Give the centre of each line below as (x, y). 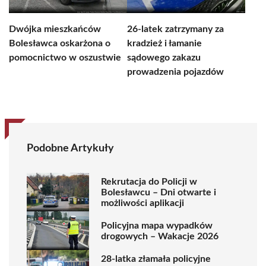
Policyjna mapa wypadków (157, 225)
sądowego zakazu (164, 58)
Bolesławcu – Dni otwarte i (159, 192)
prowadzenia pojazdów (175, 72)
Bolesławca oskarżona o (60, 43)
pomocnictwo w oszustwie (65, 58)
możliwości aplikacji (142, 203)
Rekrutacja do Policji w (149, 181)
